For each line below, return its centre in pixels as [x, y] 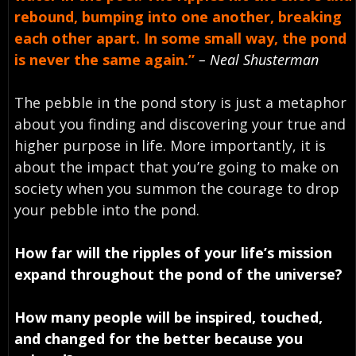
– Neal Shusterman [258, 59]
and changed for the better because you [158, 338]
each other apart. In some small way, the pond [180, 38]
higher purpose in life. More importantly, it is [170, 145]
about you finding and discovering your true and [180, 124]
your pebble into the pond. [106, 209]
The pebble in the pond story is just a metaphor [180, 102]
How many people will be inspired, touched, [168, 317]
